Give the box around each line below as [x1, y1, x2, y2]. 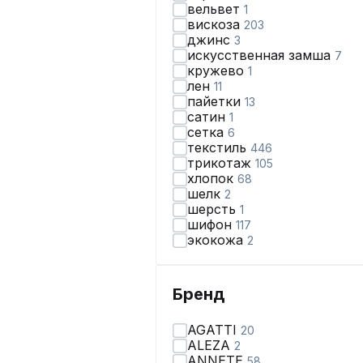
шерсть [187, 201, 240, 217]
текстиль [187, 139, 250, 156]
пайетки [187, 93, 245, 109]
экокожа [187, 232, 247, 248]
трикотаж [187, 155, 255, 171]
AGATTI [187, 322, 241, 338]
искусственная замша [187, 47, 335, 63]
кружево [187, 62, 248, 79]
